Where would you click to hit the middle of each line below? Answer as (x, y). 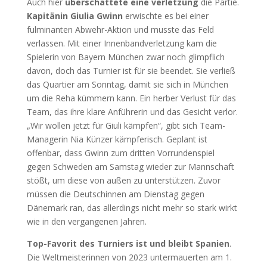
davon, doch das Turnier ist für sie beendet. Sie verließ (131, 71)
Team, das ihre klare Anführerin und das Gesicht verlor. (132, 112)
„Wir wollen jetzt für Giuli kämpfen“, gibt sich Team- (126, 125)
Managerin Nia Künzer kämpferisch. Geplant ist (117, 139)
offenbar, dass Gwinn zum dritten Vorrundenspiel (120, 153)
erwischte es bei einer (165, 16)
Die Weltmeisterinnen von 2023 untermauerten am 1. (129, 257)
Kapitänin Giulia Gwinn (74, 16)
